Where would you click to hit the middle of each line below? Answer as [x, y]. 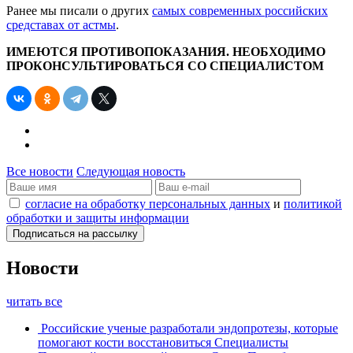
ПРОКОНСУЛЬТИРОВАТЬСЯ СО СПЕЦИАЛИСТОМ [165, 65]
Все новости [40, 171]
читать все [34, 301]
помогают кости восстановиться [124, 342]
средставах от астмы [61, 24]
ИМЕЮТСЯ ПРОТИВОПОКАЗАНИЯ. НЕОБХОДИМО [166, 51]
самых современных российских [240, 10]
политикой [313, 203]
